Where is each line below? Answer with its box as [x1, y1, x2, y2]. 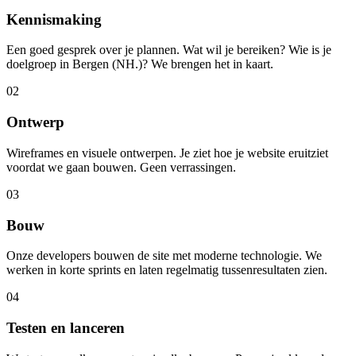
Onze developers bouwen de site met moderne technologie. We [6, 249, 322, 263]
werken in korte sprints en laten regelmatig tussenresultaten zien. [6, 263, 327, 277]
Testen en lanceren [6, 319, 125, 336]
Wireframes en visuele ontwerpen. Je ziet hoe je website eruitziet [6, 145, 328, 160]
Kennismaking [6, 10, 102, 28]
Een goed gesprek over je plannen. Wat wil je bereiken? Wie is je [6, 43, 331, 57]
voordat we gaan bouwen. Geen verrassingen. [6, 160, 236, 174]
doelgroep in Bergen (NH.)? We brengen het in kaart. [6, 57, 273, 72]
